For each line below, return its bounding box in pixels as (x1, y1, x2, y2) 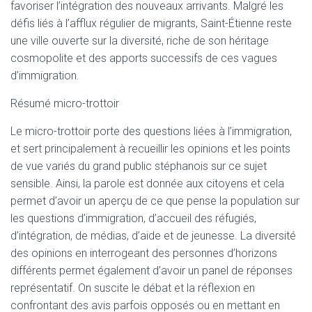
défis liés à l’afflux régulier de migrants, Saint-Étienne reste (10, 17, 292, 30)
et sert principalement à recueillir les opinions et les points (10, 142, 290, 155)
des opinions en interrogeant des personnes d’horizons (10, 247, 277, 260)
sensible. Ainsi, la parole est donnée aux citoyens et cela (10, 177, 284, 190)
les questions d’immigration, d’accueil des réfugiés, (10, 212, 256, 225)
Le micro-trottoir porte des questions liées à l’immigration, (10, 125, 292, 138)
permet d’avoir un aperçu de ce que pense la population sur (10, 194, 299, 208)
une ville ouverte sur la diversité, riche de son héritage (10, 34, 269, 47)
